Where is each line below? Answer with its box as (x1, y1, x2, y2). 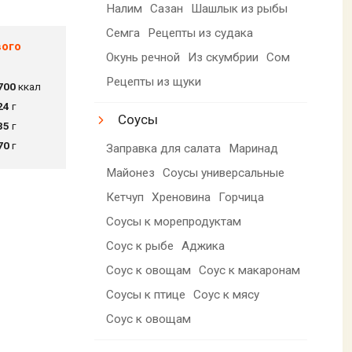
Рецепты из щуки (106, 74, 202, 89)
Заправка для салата (106, 141, 222, 156)
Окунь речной (106, 49, 181, 64)
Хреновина (152, 189, 211, 204)
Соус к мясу (193, 287, 260, 302)
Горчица (218, 189, 265, 204)
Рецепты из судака (148, 25, 254, 40)
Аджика (181, 238, 225, 253)
